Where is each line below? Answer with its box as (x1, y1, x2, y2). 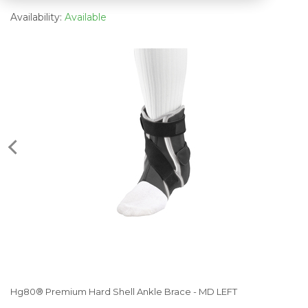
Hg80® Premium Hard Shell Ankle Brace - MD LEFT (10, 285, 237, 297)
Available (65, 10, 107, 23)
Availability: (10, 10, 65, 23)
